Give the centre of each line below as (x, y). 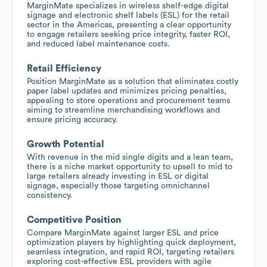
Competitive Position (74, 220)
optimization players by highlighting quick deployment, (131, 242)
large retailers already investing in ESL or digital (118, 176)
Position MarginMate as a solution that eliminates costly (133, 81)
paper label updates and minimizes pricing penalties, (127, 91)
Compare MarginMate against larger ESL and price (123, 233)
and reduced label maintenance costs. (98, 44)
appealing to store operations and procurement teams (128, 100)
